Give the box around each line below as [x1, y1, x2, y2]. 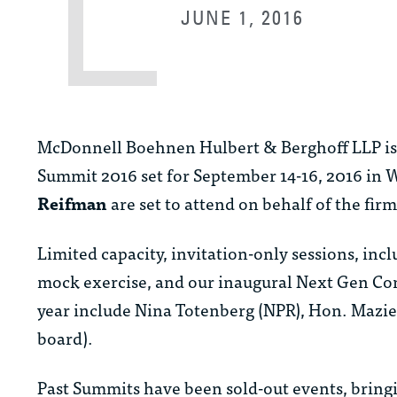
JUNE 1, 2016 [181, 5, 305, 31]
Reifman [37, 189, 107, 217]
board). [37, 323, 93, 352]
